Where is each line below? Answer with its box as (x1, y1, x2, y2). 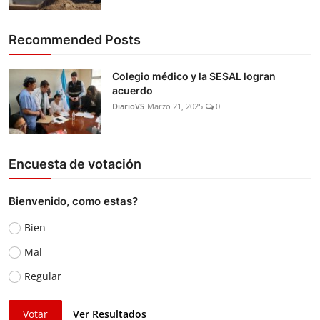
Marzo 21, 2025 (147, 100, 203, 111)
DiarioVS (112, 100, 144, 111)
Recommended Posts (9, 31, 141, 47)
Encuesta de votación (9, 156, 141, 171)
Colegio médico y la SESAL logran (112, 69, 276, 82)
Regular (24, 269, 61, 283)
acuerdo (112, 84, 153, 96)
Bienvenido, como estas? (9, 194, 138, 208)
